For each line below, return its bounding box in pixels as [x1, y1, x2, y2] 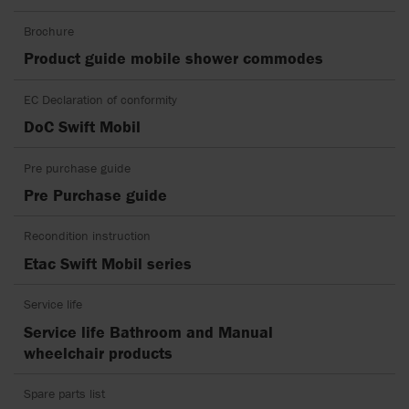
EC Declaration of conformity [24, 90, 178, 108]
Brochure [24, 22, 75, 39]
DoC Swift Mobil [24, 116, 142, 138]
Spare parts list [24, 385, 106, 403]
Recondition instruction [24, 227, 152, 245]
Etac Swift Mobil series [24, 252, 193, 274]
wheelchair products [24, 341, 173, 363]
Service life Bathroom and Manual [24, 320, 274, 342]
